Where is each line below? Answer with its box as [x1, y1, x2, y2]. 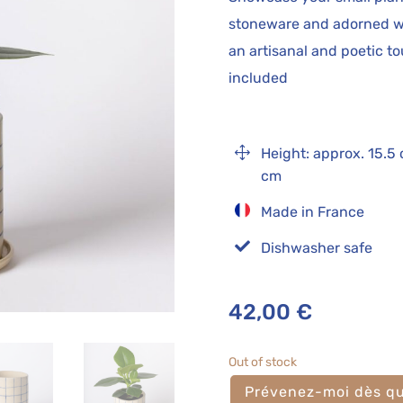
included [228, 68, 288, 86]
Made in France [260, 203, 364, 221]
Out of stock [228, 354, 297, 369]
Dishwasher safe [260, 239, 372, 257]
